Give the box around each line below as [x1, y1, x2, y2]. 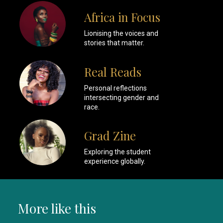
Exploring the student [84, 148, 151, 156]
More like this [18, 200, 96, 218]
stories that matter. [84, 39, 144, 47]
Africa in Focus [84, 9, 160, 25]
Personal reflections [84, 84, 147, 92]
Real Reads [84, 64, 141, 80]
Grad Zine [84, 128, 136, 144]
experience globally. [84, 157, 145, 166]
